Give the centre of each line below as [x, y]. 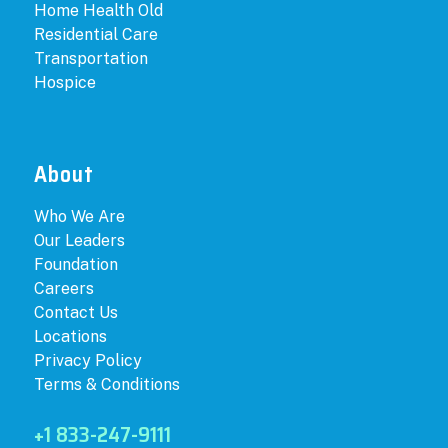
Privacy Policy [88, 361]
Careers [64, 289]
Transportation [91, 59]
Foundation [76, 265]
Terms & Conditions [107, 385]
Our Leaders [80, 241]
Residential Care [96, 35]
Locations [71, 337]
